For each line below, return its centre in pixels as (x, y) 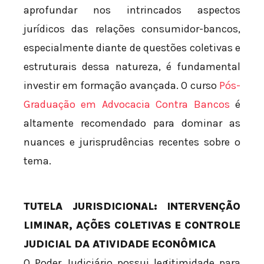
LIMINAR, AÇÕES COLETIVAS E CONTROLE (132, 225)
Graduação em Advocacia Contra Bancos (127, 104)
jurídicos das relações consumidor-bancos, (132, 29)
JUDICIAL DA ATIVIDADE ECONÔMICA (120, 244)
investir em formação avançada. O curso (121, 85)
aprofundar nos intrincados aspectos (132, 10)
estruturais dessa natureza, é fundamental (132, 66)
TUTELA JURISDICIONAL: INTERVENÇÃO (132, 206)
